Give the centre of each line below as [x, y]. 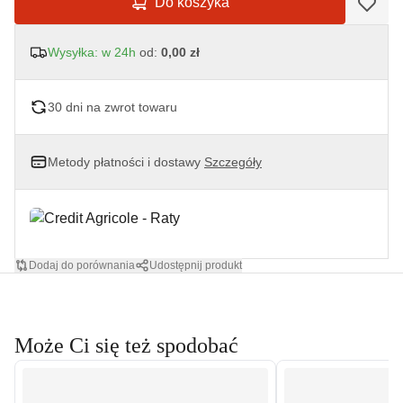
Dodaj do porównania [82, 266]
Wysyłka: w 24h [92, 53]
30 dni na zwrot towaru [112, 107]
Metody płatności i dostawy [126, 162]
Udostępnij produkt [196, 266]
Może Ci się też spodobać [126, 346]
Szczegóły [233, 162]
